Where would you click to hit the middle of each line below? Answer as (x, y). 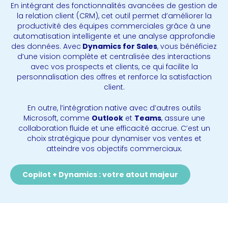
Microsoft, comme (57, 118)
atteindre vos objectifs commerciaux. (114, 148)
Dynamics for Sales (119, 46)
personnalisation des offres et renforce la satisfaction (114, 77)
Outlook (107, 118)
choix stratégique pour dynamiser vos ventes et (114, 138)
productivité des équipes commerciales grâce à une (114, 26)
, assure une (183, 118)
